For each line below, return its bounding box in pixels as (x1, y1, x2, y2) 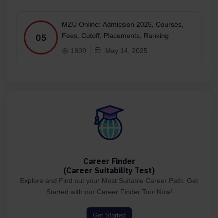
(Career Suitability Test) (63, 165, 155, 175)
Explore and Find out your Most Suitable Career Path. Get (20, 176, 198, 184)
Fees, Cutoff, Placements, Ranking (62, 31, 169, 39)
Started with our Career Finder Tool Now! (46, 187, 172, 196)
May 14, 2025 (105, 46, 147, 54)
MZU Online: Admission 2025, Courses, (62, 20, 183, 28)
